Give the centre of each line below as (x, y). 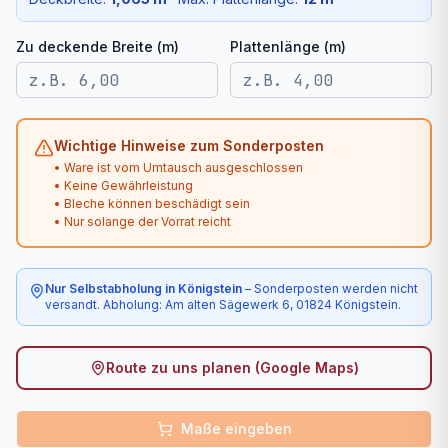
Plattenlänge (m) (288, 47)
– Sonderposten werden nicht (330, 289)
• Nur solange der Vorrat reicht (142, 222)
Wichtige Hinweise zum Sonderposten (189, 146)
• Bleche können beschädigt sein (152, 204)
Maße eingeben (236, 429)
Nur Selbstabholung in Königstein (143, 289)
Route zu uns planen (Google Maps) (232, 368)
